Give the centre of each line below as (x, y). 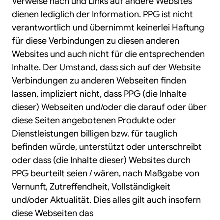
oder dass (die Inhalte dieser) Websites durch (101, 160)
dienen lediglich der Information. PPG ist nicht (102, 14)
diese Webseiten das (53, 213)
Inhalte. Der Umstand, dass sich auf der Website (106, 67)
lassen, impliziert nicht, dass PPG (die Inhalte (99, 94)
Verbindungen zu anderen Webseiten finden (99, 81)
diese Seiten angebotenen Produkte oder (94, 120)
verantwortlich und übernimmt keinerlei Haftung (108, 27)
